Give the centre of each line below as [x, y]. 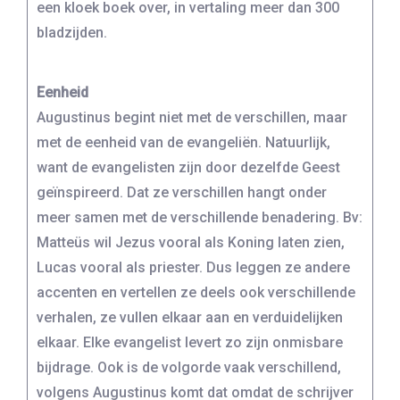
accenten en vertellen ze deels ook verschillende [196, 292]
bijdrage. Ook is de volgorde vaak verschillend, [189, 367]
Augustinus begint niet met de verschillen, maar [192, 117]
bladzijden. [72, 33]
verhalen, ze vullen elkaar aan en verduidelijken [190, 317]
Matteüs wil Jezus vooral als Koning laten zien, [191, 242]
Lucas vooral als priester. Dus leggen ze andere [193, 267]
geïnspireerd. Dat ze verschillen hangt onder [182, 192]
